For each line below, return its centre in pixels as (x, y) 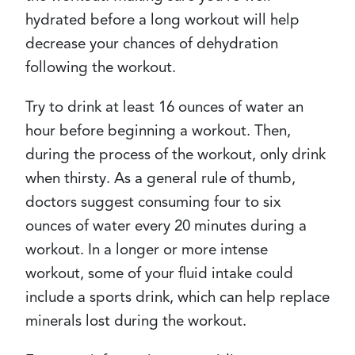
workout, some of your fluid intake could (159, 273)
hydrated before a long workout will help (162, 19)
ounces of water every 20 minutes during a (166, 225)
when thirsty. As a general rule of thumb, (160, 178)
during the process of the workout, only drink (176, 154)
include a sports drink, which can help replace (177, 297)
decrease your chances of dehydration (152, 43)
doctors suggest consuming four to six (153, 202)
